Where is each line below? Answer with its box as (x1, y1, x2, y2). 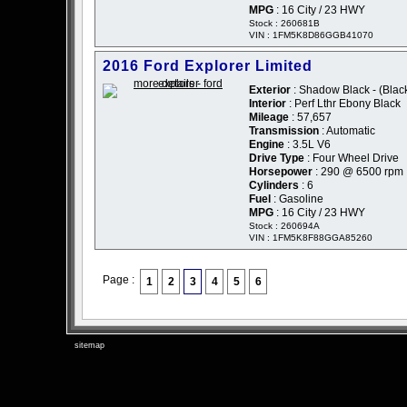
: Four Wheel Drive (304, 152, 399, 165)
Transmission (249, 124, 319, 138)
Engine (249, 138, 284, 152)
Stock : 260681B (249, 18, 320, 29)
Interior (249, 97, 286, 111)
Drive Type (249, 152, 304, 165)
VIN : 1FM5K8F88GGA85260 (249, 233, 372, 243)
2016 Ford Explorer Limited (103, 58, 313, 74)
